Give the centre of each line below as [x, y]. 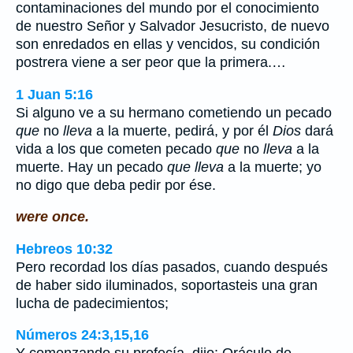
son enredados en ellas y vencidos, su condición [168, 44]
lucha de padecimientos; [92, 303]
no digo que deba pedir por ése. [116, 185]
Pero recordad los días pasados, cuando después [172, 267]
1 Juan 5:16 [54, 94]
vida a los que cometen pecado [116, 149]
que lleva [195, 167]
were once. [52, 217]
